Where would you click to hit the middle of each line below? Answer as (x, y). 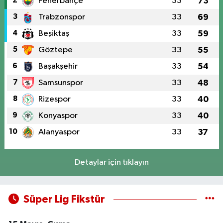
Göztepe (55, 50)
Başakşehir (58, 66)
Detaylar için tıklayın (111, 162)
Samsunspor (60, 83)
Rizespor (54, 99)
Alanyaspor (59, 132)
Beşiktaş (54, 33)
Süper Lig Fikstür (64, 199)
